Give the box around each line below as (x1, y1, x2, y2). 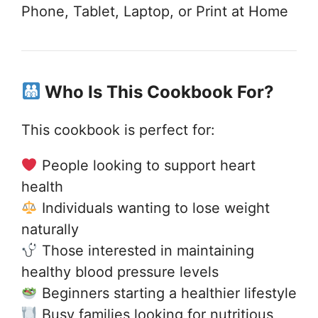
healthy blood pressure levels (21, 263, 219, 280)
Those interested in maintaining (37, 241, 254, 259)
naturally (21, 220, 79, 238)
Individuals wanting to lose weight (37, 199, 270, 216)
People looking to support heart (37, 156, 256, 174)
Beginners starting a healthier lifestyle (37, 284, 297, 302)
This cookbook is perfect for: (21, 121, 215, 138)
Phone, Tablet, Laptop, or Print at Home (21, 2, 288, 20)
